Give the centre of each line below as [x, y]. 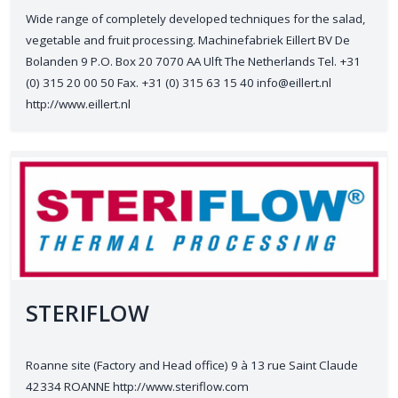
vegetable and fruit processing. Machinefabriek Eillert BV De [188, 40]
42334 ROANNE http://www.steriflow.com [137, 386]
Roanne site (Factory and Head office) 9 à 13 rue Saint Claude [192, 365]
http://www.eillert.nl [78, 104]
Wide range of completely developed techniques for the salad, [195, 19]
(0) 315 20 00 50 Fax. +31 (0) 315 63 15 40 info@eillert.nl [179, 83]
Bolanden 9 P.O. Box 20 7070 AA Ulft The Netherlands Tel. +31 [193, 61]
